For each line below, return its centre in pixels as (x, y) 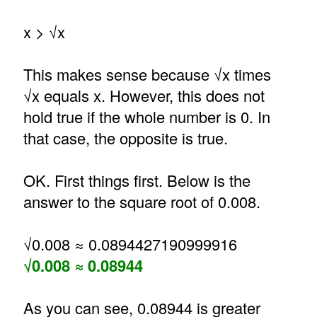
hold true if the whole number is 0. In (146, 117)
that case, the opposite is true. (125, 138)
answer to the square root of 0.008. (142, 202)
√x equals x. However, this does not (144, 96)
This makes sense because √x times (147, 74)
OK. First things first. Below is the (137, 180)
